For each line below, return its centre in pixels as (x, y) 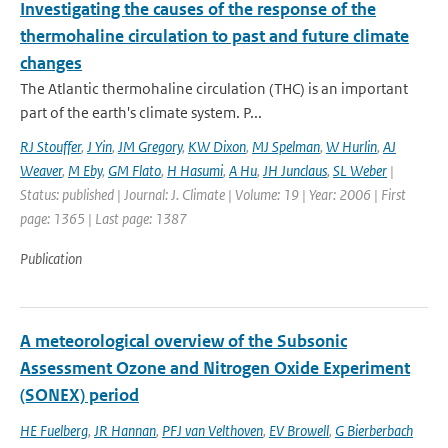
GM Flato (134, 170)
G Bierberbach (374, 430)
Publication (51, 258)
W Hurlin (351, 146)
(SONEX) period (79, 395)
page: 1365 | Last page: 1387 (103, 218)
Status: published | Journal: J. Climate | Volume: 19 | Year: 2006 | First (213, 194)
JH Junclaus (295, 170)
